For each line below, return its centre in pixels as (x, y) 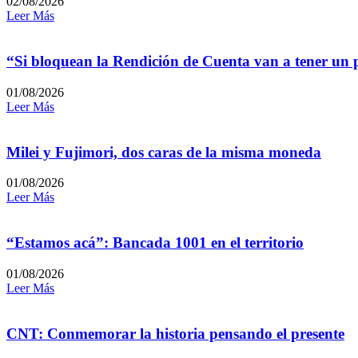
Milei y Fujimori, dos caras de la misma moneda (164, 152)
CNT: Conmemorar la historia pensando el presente (175, 333)
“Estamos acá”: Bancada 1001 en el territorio (155, 243)
